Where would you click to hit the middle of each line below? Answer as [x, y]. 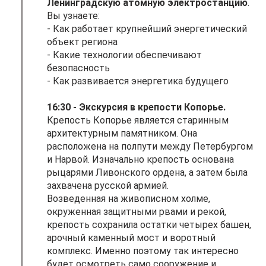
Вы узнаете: [73, 15]
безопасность [78, 68]
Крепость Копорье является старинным [138, 120]
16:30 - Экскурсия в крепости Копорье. [136, 107]
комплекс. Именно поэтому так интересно [143, 251]
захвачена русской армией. [108, 185]
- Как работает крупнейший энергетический [147, 28]
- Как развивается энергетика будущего [138, 81]
